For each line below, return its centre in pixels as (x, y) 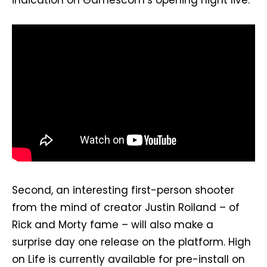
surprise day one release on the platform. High (131, 242)
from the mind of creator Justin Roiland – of (126, 207)
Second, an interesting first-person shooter (123, 190)
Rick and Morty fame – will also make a (113, 224)
